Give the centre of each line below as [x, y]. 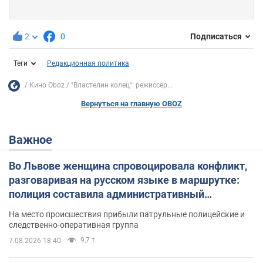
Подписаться [216, 37]
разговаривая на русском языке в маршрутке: [124, 180]
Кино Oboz [47, 85]
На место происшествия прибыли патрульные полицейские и [127, 214]
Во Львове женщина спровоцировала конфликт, [128, 166]
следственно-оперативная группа [74, 225]
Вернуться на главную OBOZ [131, 103]
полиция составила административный [107, 194]
